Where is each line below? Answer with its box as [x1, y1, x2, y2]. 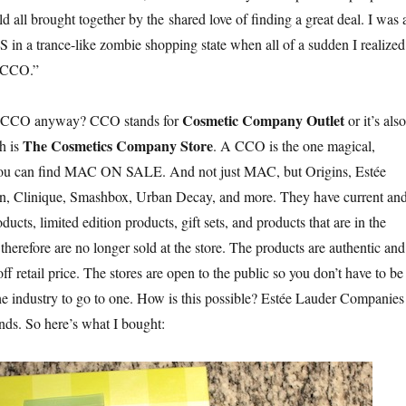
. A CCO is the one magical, [212, 136, 375, 156]
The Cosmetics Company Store [22, 135, 213, 157]
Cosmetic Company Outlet [181, 110, 344, 131]
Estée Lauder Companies [260, 288, 404, 308]
